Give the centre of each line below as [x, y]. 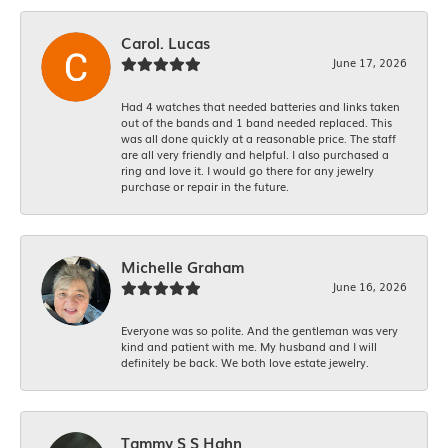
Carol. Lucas [165, 43]
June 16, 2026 [369, 286]
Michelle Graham [182, 267]
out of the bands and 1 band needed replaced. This [256, 122]
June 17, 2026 [369, 62]
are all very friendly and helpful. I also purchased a [255, 154]
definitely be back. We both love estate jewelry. [245, 362]
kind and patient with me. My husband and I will [249, 346]
